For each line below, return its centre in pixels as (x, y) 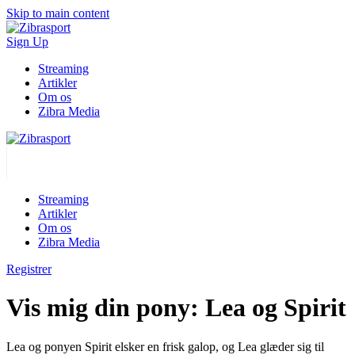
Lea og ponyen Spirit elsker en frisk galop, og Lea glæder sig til (165, 346)
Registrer (29, 269)
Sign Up (27, 42)
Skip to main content (58, 13)
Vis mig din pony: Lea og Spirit (176, 308)
